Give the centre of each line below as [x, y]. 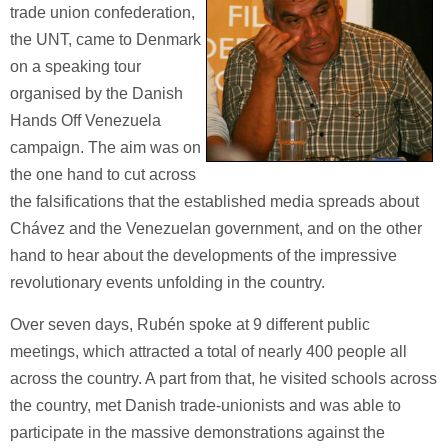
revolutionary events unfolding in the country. [167, 282]
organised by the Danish [96, 93]
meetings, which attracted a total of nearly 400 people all [208, 351]
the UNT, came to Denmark [105, 39]
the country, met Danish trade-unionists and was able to [205, 405]
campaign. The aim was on [105, 147]
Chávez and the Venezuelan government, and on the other [216, 228]
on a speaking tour [75, 66]
